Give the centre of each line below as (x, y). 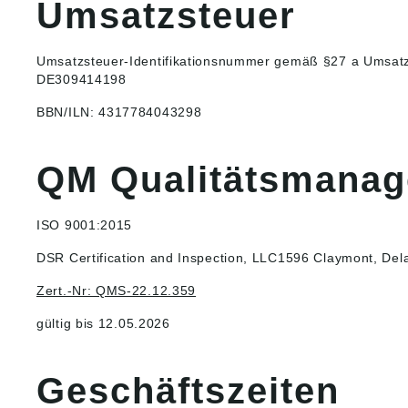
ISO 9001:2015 (85, 225)
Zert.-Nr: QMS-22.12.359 (117, 291)
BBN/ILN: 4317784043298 (119, 112)
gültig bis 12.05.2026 (103, 324)
